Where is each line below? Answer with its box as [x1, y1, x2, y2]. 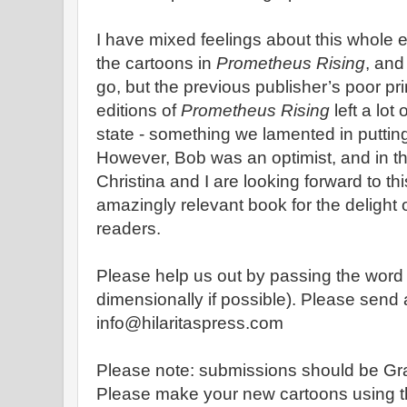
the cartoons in [96, 54, 216, 73]
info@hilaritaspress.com [96, 313, 283, 333]
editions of [96, 101, 181, 120]
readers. [96, 219, 161, 238]
